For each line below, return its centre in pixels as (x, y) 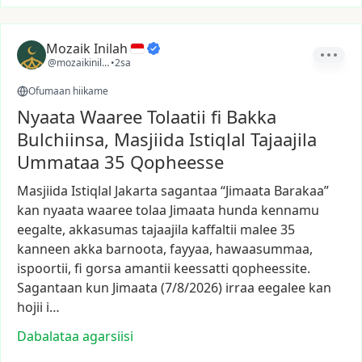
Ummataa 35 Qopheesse (120, 162)
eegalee (282, 288)
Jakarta (136, 191)
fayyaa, (191, 249)
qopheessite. (271, 268)
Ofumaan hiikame (68, 91)
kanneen (44, 249)
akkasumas (103, 229)
